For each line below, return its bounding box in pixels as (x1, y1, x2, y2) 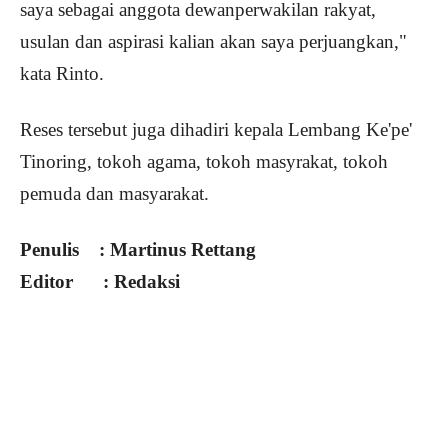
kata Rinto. (20, 63, 104, 85)
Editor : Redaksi (20, 271, 180, 293)
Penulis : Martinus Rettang (20, 239, 256, 261)
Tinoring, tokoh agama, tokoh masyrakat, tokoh (20, 151, 388, 173)
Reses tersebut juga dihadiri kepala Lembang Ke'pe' (20, 119, 412, 141)
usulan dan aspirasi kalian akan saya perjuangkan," (20, 31, 407, 53)
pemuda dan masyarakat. (20, 183, 209, 205)
